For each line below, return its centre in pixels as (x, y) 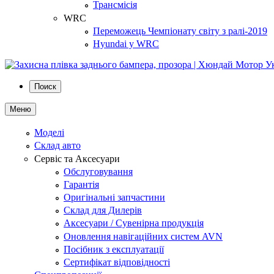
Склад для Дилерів (103, 210)
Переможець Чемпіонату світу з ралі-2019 (180, 31)
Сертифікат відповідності (117, 262)
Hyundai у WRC (126, 43)
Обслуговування (98, 171)
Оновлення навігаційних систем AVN (143, 236)
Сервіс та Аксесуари (77, 158)
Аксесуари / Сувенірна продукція (134, 223)
